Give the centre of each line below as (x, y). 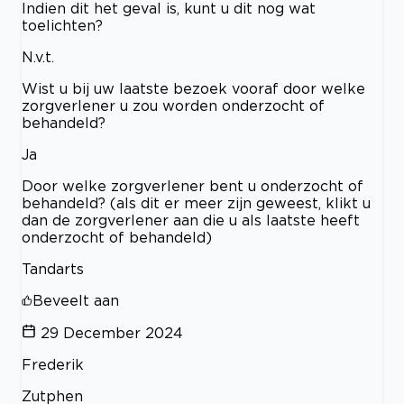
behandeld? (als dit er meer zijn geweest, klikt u (196, 203)
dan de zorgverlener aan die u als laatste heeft (191, 220)
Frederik (53, 365)
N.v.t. (38, 57)
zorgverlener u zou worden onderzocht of (173, 106)
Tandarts (53, 269)
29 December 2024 (112, 333)
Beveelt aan (76, 301)
